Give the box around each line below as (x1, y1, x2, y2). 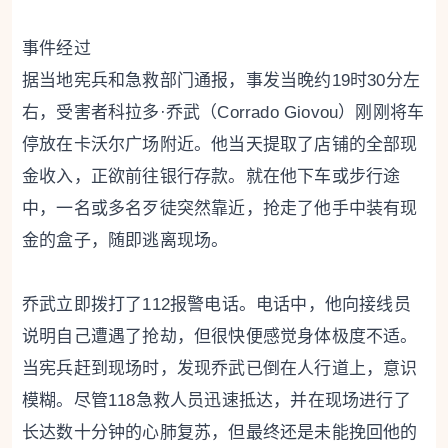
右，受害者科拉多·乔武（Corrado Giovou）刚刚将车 (22, 103, 425, 123)
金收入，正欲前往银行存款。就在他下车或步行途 (22, 167, 401, 187)
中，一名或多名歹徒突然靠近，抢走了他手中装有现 (22, 199, 418, 219)
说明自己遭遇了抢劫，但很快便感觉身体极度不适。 (22, 327, 418, 347)
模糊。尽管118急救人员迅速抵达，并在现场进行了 (22, 391, 411, 411)
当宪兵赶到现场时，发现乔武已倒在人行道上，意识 (22, 359, 418, 379)
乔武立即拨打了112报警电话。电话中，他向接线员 (22, 295, 411, 315)
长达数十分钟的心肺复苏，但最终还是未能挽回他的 (22, 423, 418, 443)
